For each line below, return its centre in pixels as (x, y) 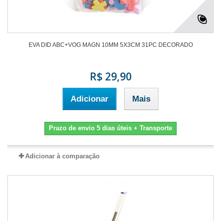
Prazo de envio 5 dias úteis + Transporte (110, 128)
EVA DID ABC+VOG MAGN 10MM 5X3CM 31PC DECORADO (110, 45)
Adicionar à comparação (62, 156)
